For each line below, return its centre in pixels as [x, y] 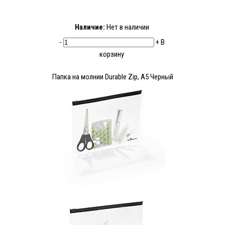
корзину [112, 54]
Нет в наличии [127, 27]
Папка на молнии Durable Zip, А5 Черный [113, 77]
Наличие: [90, 27]
